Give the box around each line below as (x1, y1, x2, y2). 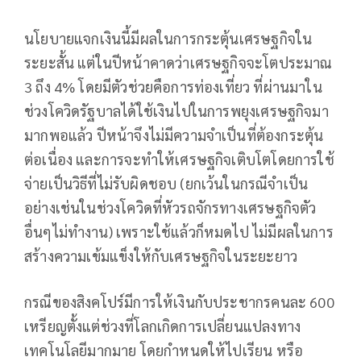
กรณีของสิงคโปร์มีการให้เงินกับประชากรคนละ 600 (24, 292, 334, 311)
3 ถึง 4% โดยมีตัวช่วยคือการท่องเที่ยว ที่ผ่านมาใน (24, 77, 322, 96)
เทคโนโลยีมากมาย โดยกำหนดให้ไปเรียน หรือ (24, 340, 304, 359)
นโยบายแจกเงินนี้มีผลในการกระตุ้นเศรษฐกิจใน (24, 28, 313, 48)
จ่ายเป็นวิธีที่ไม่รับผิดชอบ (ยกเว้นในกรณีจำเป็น (24, 173, 309, 193)
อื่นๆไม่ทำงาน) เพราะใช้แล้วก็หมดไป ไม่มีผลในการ (24, 222, 334, 241)
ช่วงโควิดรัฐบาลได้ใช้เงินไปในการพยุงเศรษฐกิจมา (24, 101, 329, 120)
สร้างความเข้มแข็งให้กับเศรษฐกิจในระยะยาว (24, 246, 298, 265)
